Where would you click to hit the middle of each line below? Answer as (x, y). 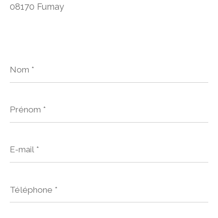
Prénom (25, 100)
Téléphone (31, 181)
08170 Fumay (37, 7)
